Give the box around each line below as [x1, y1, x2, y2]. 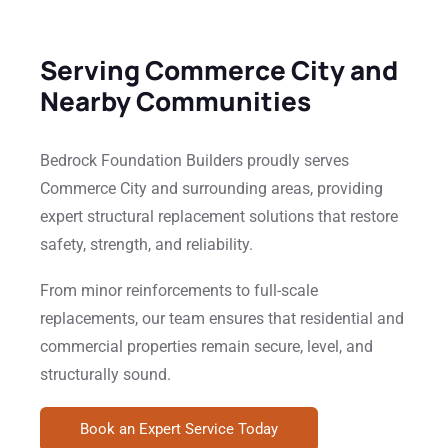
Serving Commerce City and [40, 52, 398, 88]
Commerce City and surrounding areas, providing [40, 179, 383, 198]
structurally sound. [40, 365, 171, 384]
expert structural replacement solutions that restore [40, 207, 398, 226]
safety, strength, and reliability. [40, 235, 253, 254]
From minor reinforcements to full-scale [40, 281, 318, 300]
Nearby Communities [40, 83, 311, 119]
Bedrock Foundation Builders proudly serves [40, 151, 349, 170]
